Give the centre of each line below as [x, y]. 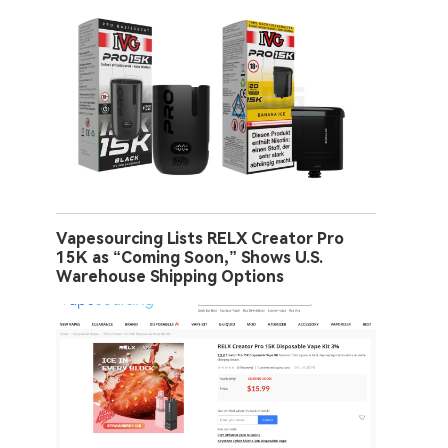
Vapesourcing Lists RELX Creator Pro [200, 238]
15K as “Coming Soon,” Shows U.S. [189, 257]
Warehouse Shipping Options [170, 276]
